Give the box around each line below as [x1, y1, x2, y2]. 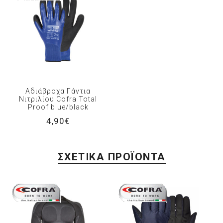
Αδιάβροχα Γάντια [25, 87, 91, 96]
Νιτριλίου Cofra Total [19, 95, 98, 104]
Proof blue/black [27, 103, 89, 111]
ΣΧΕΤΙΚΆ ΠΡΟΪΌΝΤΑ [57, 151, 166, 163]
